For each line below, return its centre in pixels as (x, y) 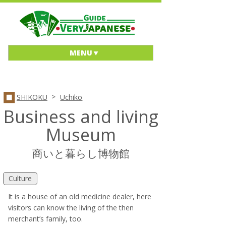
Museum (81, 135)
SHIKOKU (32, 97)
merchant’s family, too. (45, 219)
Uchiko (71, 97)
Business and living (81, 117)
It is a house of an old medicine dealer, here (80, 197)
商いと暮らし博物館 (81, 153)
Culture (20, 178)
